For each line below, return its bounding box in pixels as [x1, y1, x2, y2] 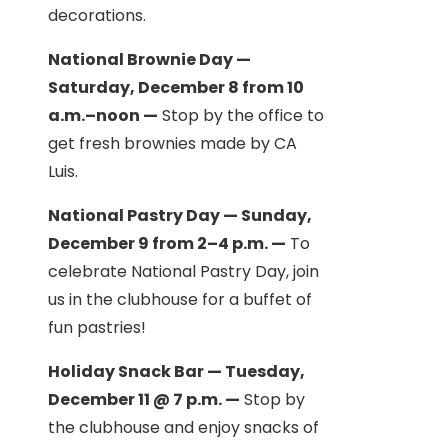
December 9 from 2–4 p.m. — [48, 231, 286, 255]
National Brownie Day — [48, 47, 251, 71]
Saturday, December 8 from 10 [48, 75, 304, 99]
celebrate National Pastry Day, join [48, 259, 319, 283]
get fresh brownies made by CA [48, 131, 297, 155]
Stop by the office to [158, 103, 324, 127]
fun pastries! [48, 315, 146, 339]
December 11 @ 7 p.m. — [48, 387, 240, 411]
